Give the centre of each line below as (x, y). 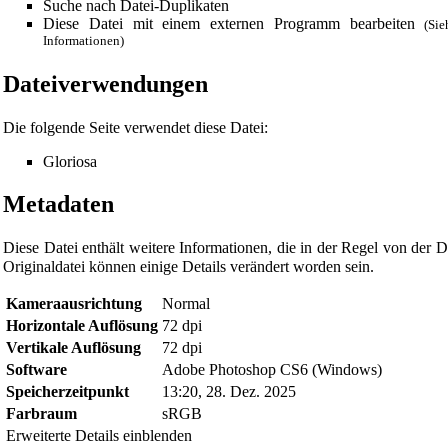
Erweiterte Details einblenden (99, 436)
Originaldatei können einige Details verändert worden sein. (188, 267)
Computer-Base (169, 338)
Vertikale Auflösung (73, 348)
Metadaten (58, 204)
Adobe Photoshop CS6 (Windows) (272, 370)
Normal (186, 304)
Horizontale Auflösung (82, 326)
